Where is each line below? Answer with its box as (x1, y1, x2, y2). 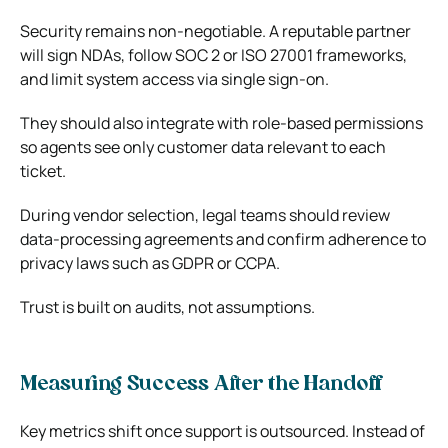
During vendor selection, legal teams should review (20, 203, 390, 226)
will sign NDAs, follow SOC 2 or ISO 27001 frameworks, (20, 43, 407, 66)
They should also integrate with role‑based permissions (20, 111, 423, 134)
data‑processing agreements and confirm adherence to (20, 227, 426, 250)
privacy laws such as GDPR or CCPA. (20, 251, 280, 274)
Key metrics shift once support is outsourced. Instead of (20, 419, 425, 442)
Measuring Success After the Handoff (20, 374, 383, 395)
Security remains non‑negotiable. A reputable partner (20, 19, 411, 42)
